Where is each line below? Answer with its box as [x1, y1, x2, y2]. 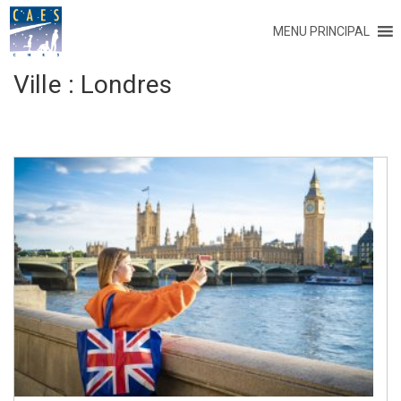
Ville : [13, 70, 81, 99]
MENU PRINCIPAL [272, 23, 370, 38]
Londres [81, 70, 173, 99]
